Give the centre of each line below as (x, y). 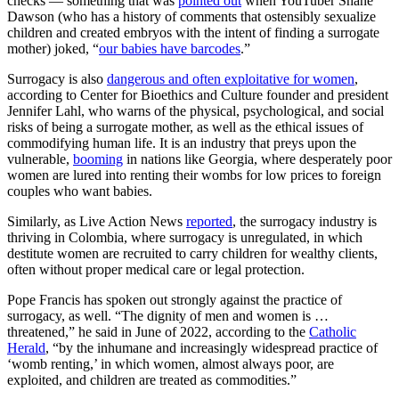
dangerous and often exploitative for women (231, 78)
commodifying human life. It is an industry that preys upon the (182, 142)
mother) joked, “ (53, 48)
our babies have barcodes (170, 48)
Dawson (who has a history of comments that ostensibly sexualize (191, 16)
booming (98, 159)
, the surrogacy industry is (305, 221)
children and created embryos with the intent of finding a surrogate (193, 32)
